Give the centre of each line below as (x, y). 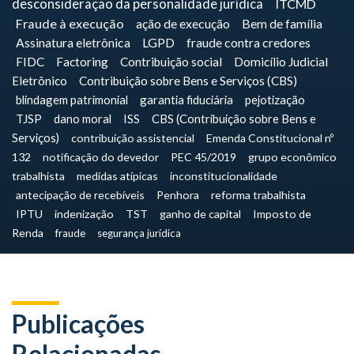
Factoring (82, 62)
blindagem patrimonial (72, 100)
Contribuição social (171, 62)
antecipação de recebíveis (80, 195)
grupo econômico (292, 157)
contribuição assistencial (133, 138)
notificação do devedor (101, 157)
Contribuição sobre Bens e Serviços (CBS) (188, 81)
